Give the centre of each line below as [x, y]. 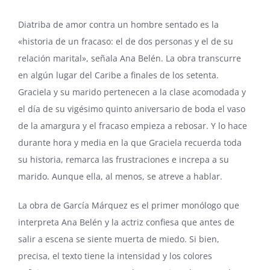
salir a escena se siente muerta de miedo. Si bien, [119, 239]
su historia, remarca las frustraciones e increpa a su [124, 159]
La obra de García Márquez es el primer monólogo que [129, 205]
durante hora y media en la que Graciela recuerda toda [130, 142]
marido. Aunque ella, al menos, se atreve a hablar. [120, 176]
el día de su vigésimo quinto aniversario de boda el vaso [132, 108]
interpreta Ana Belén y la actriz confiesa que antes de [126, 222]
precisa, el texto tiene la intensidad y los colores [115, 256]
